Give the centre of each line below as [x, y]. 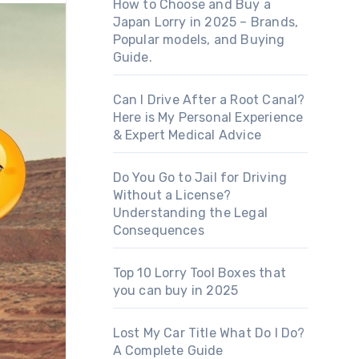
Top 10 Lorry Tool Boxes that [200, 273]
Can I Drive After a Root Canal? [209, 100]
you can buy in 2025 [175, 290]
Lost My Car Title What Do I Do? [209, 333]
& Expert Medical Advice [187, 135]
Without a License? [172, 195]
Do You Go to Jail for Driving [200, 177]
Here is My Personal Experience [208, 117]
